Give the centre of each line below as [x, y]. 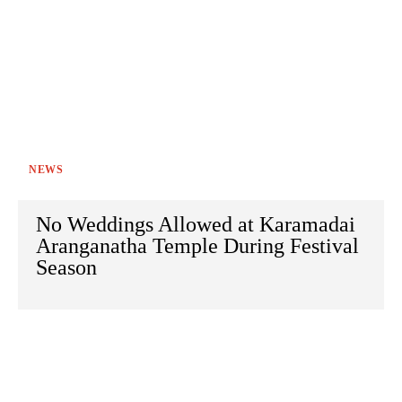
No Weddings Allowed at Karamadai [196, 225]
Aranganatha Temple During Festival [197, 246]
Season [66, 268]
